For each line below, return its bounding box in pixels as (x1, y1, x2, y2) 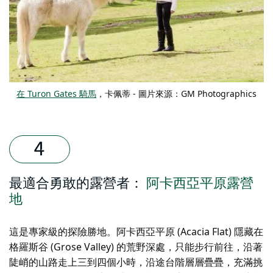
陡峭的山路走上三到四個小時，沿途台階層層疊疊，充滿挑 (9, 255, 263, 269)
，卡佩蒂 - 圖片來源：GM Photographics (96, 87, 257, 99)
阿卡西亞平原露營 (146, 176, 253, 190)
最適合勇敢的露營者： (9, 176, 143, 190)
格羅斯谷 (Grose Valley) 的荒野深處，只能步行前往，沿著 (9, 239, 263, 253)
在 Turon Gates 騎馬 (16, 87, 96, 99)
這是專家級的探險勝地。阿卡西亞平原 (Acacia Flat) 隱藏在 (9, 224, 263, 238)
